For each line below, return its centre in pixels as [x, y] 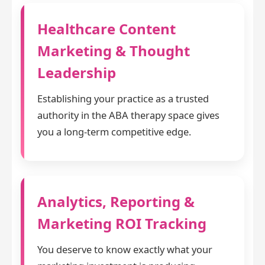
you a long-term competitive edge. [114, 132]
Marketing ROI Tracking [122, 224]
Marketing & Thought [114, 51]
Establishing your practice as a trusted [123, 99]
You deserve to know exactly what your [125, 250]
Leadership [77, 73]
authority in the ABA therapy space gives [128, 115]
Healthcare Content [106, 29]
